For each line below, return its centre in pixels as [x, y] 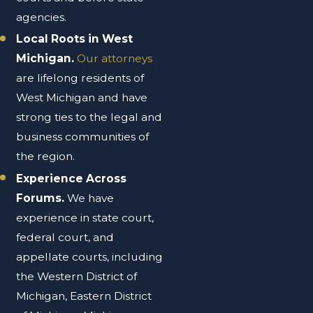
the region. [47, 156]
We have [91, 198]
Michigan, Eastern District [84, 296]
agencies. [43, 17]
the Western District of [77, 276]
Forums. [42, 198]
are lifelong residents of [80, 78]
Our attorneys [115, 59]
